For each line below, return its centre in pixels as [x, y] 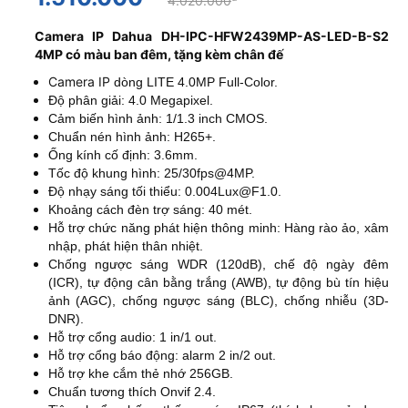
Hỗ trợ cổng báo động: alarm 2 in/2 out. [162, 356]
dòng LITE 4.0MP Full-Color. [195, 82]
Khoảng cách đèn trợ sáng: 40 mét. [150, 210]
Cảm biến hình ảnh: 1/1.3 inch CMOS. [158, 119]
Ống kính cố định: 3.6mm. [122, 155]
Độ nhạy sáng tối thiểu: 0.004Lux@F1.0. [164, 192]
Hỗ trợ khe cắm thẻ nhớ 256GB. [140, 374]
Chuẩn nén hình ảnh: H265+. [133, 137]
